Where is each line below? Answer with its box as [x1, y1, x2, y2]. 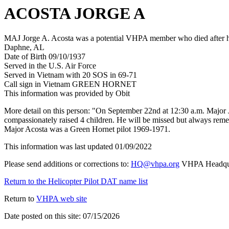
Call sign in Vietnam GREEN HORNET [4, 80, 136, 89]
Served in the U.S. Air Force [4, 61, 96, 71]
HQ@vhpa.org [131, 159, 179, 169]
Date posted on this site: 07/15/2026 [4, 212, 120, 221]
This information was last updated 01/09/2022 [4, 142, 152, 151]
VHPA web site [36, 194, 87, 203]
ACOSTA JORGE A [4, 4, 145, 22]
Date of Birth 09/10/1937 [4, 52, 85, 61]
